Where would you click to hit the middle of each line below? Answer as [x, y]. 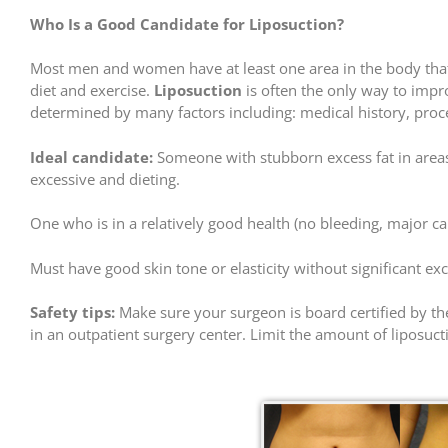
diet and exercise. [92, 90]
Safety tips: [72, 312]
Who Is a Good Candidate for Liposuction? [187, 23]
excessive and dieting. [105, 178]
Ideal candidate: [91, 156]
